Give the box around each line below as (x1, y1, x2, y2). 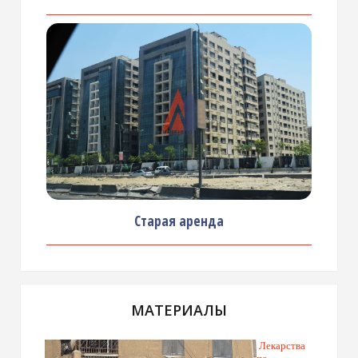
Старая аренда (134, 212, 224, 231)
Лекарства (259, 340, 305, 352)
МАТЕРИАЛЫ (131, 300, 227, 320)
